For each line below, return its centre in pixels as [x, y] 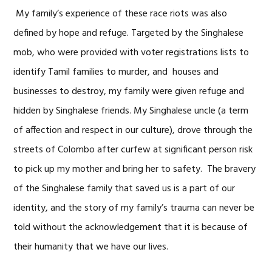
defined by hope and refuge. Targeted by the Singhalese [129, 33]
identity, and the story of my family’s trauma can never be [134, 208]
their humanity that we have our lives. [91, 247]
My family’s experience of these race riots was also [121, 14]
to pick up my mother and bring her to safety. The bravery [135, 169]
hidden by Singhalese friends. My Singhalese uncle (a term [131, 111]
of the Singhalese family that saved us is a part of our [124, 189]
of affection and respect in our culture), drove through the [133, 131]
